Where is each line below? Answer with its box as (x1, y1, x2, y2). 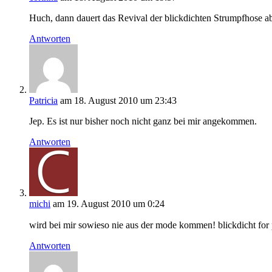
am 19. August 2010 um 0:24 (53, 199, 165, 209)
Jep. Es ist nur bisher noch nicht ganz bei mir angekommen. (29, 116, 257, 127)
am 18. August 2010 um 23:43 (60, 95, 177, 106)
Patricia (29, 95, 58, 106)
